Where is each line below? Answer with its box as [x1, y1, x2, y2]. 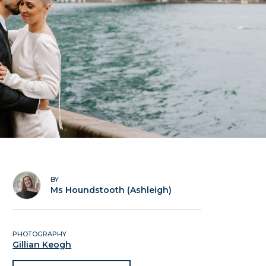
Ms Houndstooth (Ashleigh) [50, 185, 172, 195]
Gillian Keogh [12, 239, 72, 250]
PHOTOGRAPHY [12, 230, 67, 238]
